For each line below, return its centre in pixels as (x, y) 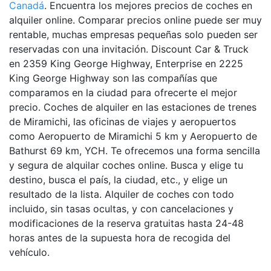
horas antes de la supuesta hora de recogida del (120, 237)
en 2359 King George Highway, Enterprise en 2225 (126, 63)
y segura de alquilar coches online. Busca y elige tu (126, 165)
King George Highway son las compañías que (113, 78)
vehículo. (29, 252)
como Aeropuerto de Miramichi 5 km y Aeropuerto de (133, 136)
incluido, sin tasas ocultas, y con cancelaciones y (121, 208)
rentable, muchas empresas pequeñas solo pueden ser (133, 34)
